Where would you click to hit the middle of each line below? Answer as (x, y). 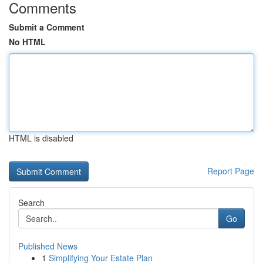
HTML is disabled (41, 138)
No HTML (27, 42)
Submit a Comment (47, 27)
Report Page (231, 171)
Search (31, 203)
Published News (48, 246)
